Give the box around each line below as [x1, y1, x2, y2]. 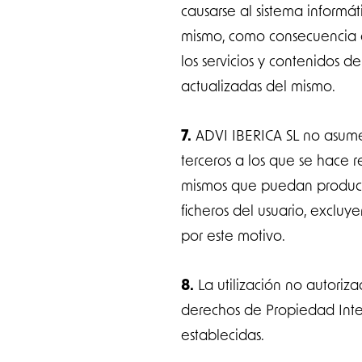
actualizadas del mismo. [181, 77, 335, 95]
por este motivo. [181, 226, 285, 244]
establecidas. [181, 326, 264, 343]
